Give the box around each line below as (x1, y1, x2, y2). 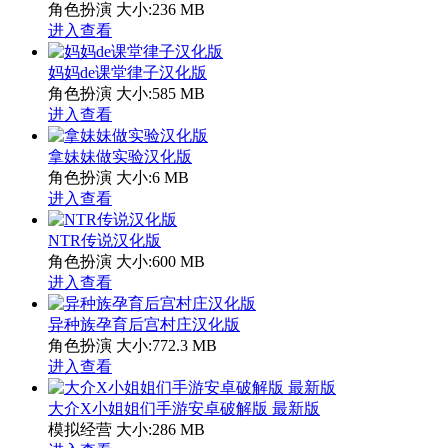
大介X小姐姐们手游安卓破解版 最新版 (48, 400, 320, 418)
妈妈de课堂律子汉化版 (48, 64, 207, 82)
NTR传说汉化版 (48, 232, 161, 250)
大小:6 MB (116, 169, 189, 187)
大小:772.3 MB (116, 337, 217, 355)
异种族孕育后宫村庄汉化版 (48, 316, 240, 334)
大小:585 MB (116, 85, 205, 103)
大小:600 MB (116, 253, 205, 271)
